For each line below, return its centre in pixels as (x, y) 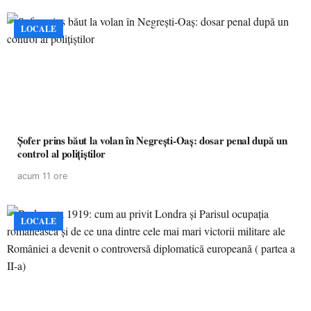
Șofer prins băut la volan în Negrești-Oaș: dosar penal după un (152, 140)
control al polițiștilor (62, 153)
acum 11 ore (42, 176)
